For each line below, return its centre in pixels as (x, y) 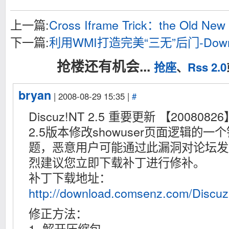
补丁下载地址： (70, 177)
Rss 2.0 (207, 67)
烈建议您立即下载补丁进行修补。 (117, 162)
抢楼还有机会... (105, 66)
